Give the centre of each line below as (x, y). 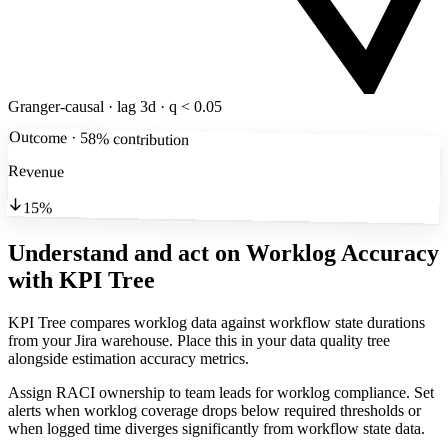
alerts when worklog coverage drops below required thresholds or (214, 411)
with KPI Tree (81, 280)
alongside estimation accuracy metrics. (128, 359)
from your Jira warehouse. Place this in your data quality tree (199, 341)
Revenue (36, 171)
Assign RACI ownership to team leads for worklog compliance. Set (221, 393)
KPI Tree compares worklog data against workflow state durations (216, 323)
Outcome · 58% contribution (98, 138)
